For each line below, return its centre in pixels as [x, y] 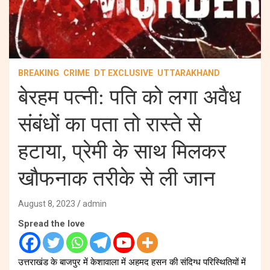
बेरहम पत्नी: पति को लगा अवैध [130, 97]
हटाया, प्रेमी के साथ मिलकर [122, 151]
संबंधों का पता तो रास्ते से [110, 124]
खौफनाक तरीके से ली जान [117, 178]
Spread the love [52, 223]
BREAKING [39, 73]
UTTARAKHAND [189, 73]
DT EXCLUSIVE [124, 73]
